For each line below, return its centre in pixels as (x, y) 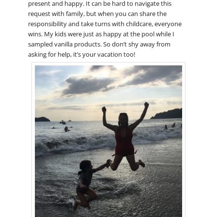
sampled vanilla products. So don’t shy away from (99, 44)
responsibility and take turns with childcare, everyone (105, 23)
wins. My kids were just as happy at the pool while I (101, 34)
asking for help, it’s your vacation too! (81, 54)
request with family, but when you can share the (97, 13)
